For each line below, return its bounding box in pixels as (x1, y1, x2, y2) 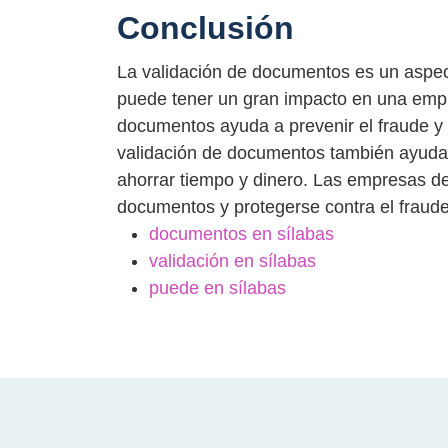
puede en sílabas (149, 277, 286, 298)
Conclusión (117, 10, 294, 47)
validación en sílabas (149, 250, 316, 271)
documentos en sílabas (149, 223, 334, 244)
